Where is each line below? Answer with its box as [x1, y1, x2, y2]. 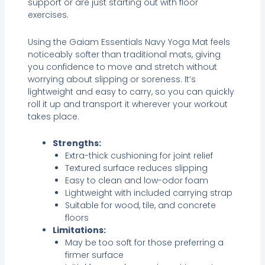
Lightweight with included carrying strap [64, 187, 232, 199]
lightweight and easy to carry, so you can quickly [27, 85, 234, 98]
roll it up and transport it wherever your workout [27, 98, 228, 110]
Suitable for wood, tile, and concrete [64, 199, 216, 212]
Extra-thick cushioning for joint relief [64, 150, 213, 162]
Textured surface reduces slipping [64, 162, 208, 174]
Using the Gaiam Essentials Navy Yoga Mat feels [27, 35, 230, 48]
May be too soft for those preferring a [64, 237, 224, 249]
